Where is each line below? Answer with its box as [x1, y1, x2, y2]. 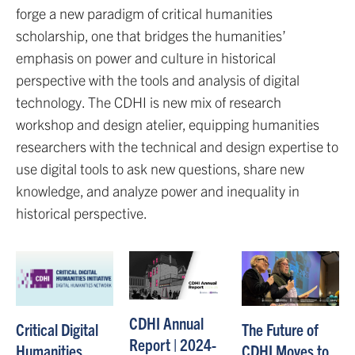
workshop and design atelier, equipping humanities [16, 115, 319, 133]
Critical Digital [16, 319, 98, 340]
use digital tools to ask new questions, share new [16, 159, 304, 177]
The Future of [242, 318, 319, 339]
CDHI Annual [128, 312, 204, 334]
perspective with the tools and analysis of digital [16, 71, 300, 89]
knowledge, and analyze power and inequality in [16, 181, 300, 200]
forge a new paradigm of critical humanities [16, 4, 273, 22]
